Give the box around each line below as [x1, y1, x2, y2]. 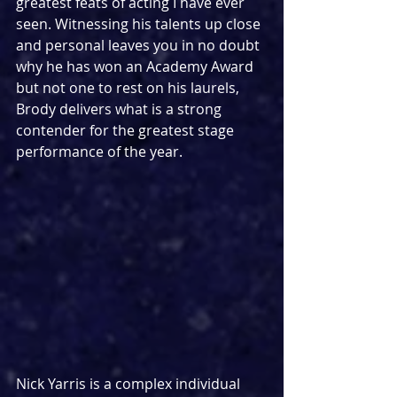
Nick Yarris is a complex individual [16, 373, 244, 393]
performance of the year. [16, 142, 183, 162]
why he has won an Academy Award [16, 57, 257, 77]
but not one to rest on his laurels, [16, 78, 243, 98]
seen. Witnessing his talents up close [16, 14, 264, 35]
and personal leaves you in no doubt [16, 35, 263, 56]
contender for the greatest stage [16, 121, 237, 141]
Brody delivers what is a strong [16, 99, 225, 120]
